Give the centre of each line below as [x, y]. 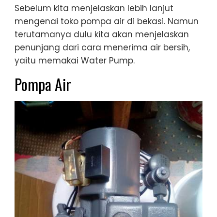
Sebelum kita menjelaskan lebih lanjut [94, 8]
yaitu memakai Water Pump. [75, 60]
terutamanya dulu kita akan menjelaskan [102, 34]
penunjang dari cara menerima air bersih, [102, 47]
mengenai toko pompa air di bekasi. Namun [107, 21]
